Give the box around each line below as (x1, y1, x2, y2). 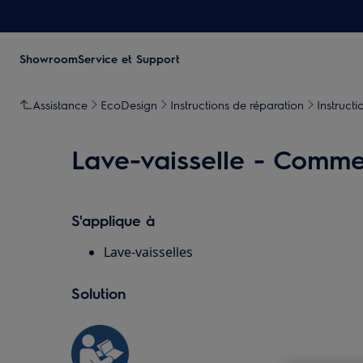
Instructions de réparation (170, 97, 304, 112)
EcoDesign (100, 97, 157, 112)
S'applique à (71, 211, 155, 229)
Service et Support (78, 51, 180, 66)
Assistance (32, 97, 88, 112)
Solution (71, 284, 126, 302)
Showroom (19, 51, 78, 66)
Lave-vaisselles (104, 243, 193, 261)
